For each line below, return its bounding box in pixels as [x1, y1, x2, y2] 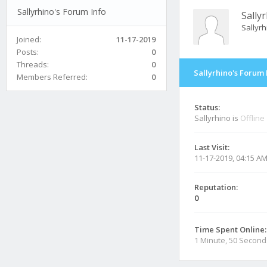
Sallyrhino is [194, 113, 240, 123]
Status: [194, 102, 220, 113]
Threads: [17, 58, 49, 70]
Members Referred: [17, 71, 88, 82]
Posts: [17, 46, 39, 57]
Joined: [17, 33, 41, 45]
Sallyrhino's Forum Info [17, 5, 106, 17]
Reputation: [194, 182, 238, 193]
